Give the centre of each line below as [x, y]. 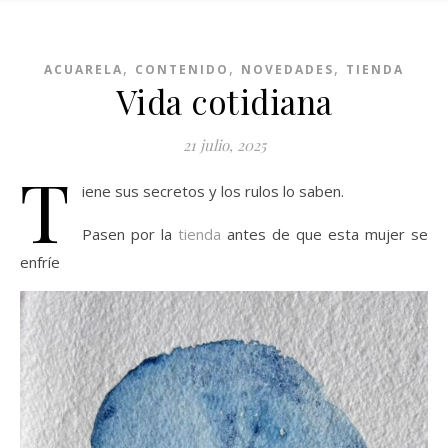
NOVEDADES [287, 69]
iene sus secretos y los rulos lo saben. [213, 191]
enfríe [40, 262]
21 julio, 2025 [224, 145]
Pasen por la [127, 234]
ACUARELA [83, 69]
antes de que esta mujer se [324, 234]
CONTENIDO [182, 69]
